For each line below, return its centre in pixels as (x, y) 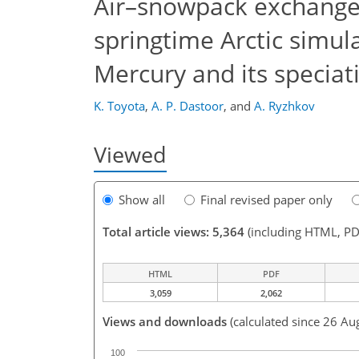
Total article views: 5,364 (173, 232)
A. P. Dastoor (188, 106)
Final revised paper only (266, 200)
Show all (142, 200)
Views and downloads (165, 322)
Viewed (130, 154)
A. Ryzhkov (284, 106)
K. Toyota (119, 106)
